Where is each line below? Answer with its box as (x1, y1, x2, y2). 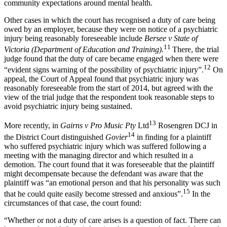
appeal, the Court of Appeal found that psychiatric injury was (4, 74, 199, 84)
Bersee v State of (144, 33, 198, 43)
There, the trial (172, 45, 219, 54)
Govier (105, 133, 128, 142)
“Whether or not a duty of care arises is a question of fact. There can (4, 216, 221, 225)
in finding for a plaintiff (135, 133, 211, 142)
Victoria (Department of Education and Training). (4, 45, 164, 54)
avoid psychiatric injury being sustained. (4, 102, 132, 111)
